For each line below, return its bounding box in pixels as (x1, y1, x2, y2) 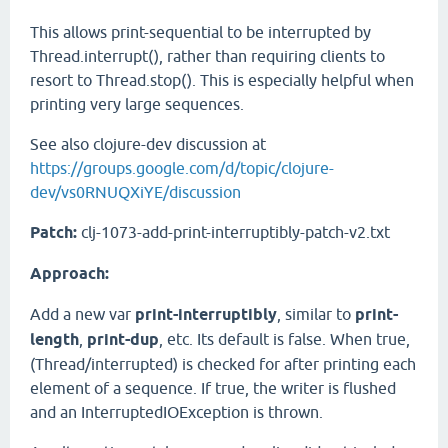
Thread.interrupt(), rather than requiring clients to (30, 47, 385, 65)
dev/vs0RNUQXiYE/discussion (30, 183, 241, 201)
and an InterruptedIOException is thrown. (30, 403, 323, 421)
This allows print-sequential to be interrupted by (30, 23, 371, 41)
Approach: (30, 264, 109, 283)
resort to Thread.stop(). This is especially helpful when (30, 71, 414, 89)
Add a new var (30, 305, 135, 323)
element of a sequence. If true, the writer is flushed (30, 379, 396, 397)
